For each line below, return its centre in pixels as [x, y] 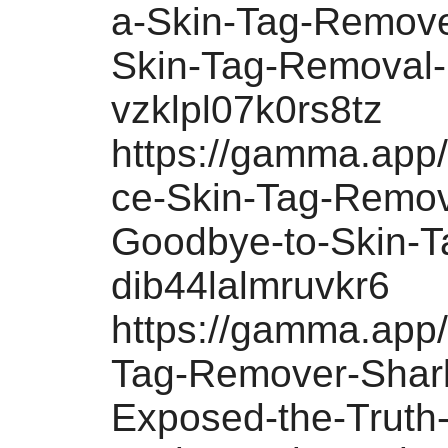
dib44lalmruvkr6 [250, 285]
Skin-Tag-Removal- [278, 65]
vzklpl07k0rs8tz [247, 109]
